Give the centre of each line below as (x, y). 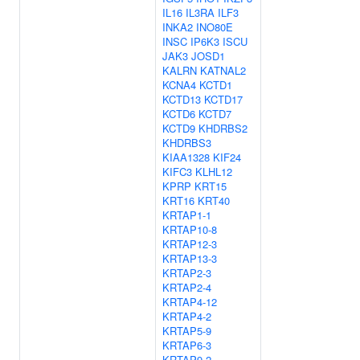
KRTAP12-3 (190, 244)
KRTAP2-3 (187, 273)
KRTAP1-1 (187, 215)
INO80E (215, 27)
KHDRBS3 (187, 143)
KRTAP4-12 (190, 302)
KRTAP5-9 (187, 331)
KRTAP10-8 (190, 229)
